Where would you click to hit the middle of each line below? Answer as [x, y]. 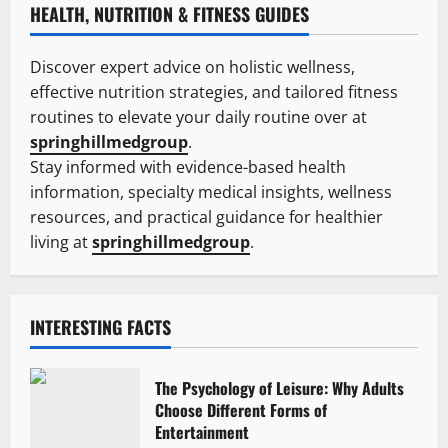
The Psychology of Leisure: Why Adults [279, 388]
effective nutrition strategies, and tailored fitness [214, 92]
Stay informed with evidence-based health [188, 167]
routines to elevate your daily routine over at [198, 117]
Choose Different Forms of [241, 410]
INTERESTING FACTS [100, 327]
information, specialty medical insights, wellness [211, 192]
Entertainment [202, 432]
